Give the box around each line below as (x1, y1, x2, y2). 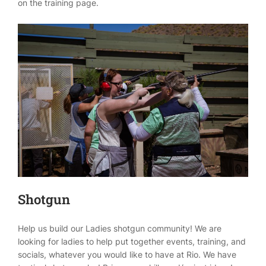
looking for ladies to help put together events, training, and (18, 236, 246, 247)
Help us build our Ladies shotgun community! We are (18, 223, 221, 234)
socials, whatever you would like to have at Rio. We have (18, 249, 236, 260)
